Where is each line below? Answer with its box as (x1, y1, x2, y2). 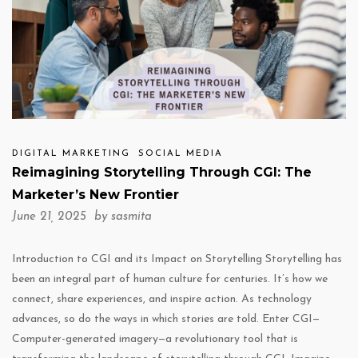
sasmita (111, 211, 152, 224)
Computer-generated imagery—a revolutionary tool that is (12, 333, 298, 346)
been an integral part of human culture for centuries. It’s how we (12, 273, 328, 286)
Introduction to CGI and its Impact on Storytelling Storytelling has (12, 253, 342, 266)
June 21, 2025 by (12, 211, 111, 224)
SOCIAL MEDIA (138, 149, 223, 159)
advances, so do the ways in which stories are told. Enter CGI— (12, 313, 320, 326)
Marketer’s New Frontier (12, 187, 179, 203)
